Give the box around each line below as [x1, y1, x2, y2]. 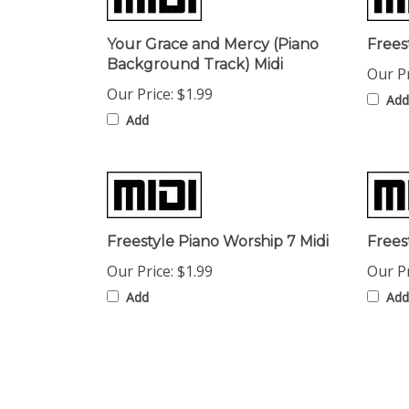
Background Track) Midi [107, 37, 283, 54]
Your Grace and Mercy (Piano [107, 16, 319, 34]
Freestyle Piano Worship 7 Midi [107, 214, 329, 231]
